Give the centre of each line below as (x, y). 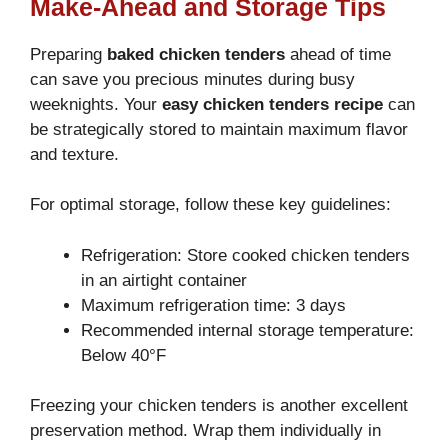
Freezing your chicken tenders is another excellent (219, 406)
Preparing (68, 54)
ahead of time (338, 54)
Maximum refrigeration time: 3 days (213, 305)
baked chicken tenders (196, 54)
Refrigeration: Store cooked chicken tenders (245, 255)
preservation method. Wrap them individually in (205, 431)
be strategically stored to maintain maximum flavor (219, 129)
